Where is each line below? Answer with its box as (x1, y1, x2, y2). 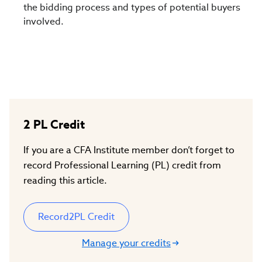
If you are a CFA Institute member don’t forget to (23, 143, 235, 156)
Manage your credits (82, 236, 171, 249)
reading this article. (23, 174, 107, 187)
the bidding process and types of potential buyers (23, 1, 240, 13)
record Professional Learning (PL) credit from (23, 158, 221, 171)
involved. (23, 15, 64, 27)
